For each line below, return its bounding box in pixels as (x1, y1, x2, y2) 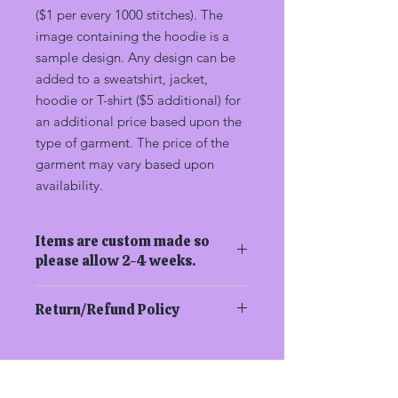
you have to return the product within (36, 353, 245, 370)
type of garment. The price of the (36, 133, 229, 151)
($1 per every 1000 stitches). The (36, 5, 223, 23)
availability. (36, 176, 103, 194)
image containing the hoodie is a (36, 27, 229, 44)
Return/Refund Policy (36, 299, 179, 319)
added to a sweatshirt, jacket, (36, 69, 208, 87)
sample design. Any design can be (36, 48, 235, 66)
